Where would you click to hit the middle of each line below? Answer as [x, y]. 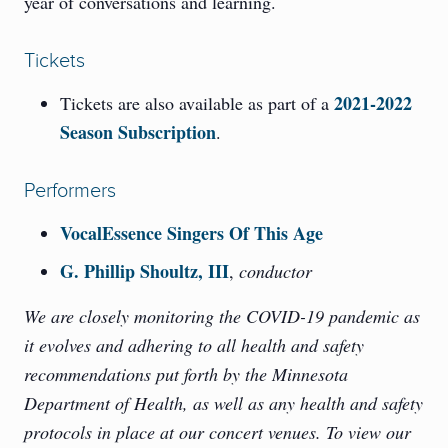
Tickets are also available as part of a [197, 102]
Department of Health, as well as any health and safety [223, 403]
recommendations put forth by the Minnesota [186, 374]
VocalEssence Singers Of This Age [191, 233]
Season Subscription [138, 131]
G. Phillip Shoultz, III [144, 271]
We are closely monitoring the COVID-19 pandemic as [222, 316]
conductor [275, 271]
